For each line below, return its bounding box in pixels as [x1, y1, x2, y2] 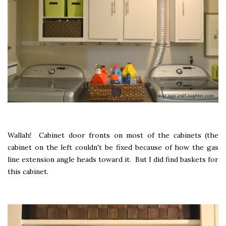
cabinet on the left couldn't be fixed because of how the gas [8, 142, 218, 152]
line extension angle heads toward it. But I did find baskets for [8, 154, 218, 164]
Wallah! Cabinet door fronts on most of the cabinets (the [8, 130, 218, 140]
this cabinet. [8, 166, 48, 176]
